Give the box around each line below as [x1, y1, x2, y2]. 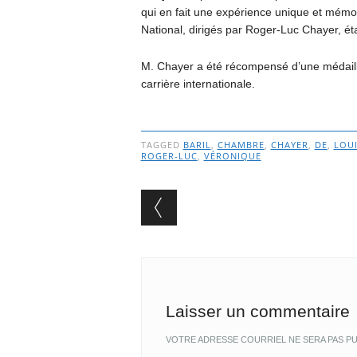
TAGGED [140, 139, 183, 151]
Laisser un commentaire [165, 302, 350, 321]
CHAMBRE [217, 139, 265, 151]
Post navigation [140, 210, 347, 241]
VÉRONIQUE [203, 150, 261, 163]
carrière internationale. [140, 77, 255, 91]
